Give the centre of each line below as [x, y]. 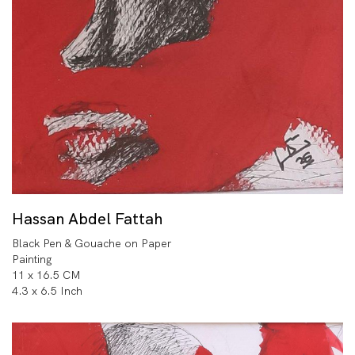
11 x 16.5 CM [46, 275]
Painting [32, 259]
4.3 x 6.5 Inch [47, 290]
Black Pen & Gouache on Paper [92, 243]
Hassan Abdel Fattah [87, 218]
